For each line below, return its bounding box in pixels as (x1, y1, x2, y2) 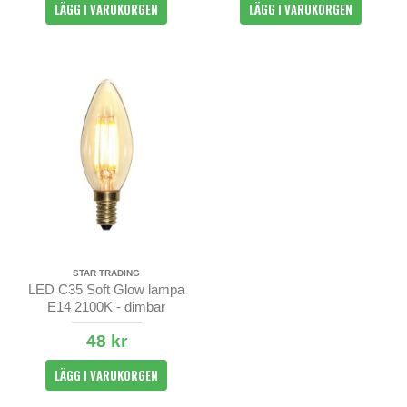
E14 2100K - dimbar (47, 299, 166, 315)
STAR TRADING (73, 268, 141, 279)
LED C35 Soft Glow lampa (28, 282, 185, 298)
